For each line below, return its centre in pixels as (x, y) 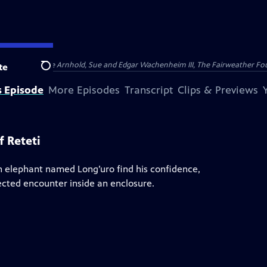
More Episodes (84, 90)
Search (55, 72)
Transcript (149, 90)
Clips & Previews (218, 90)
